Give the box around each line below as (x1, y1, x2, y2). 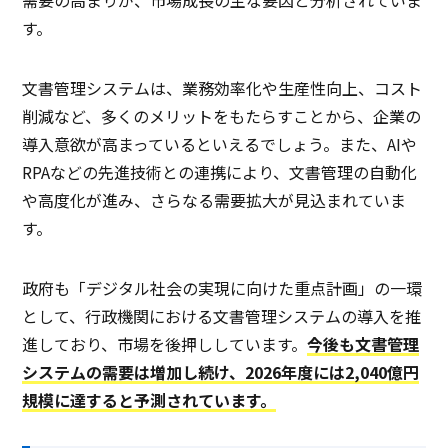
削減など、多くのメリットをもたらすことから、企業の (22, 104, 422, 129)
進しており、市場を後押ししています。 (22, 332, 308, 357)
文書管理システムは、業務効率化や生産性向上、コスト (22, 76, 423, 101)
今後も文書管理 (307, 332, 420, 357)
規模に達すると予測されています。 (22, 388, 277, 413)
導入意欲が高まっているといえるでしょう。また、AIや (22, 132, 418, 157)
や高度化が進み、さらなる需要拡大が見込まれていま (22, 188, 407, 213)
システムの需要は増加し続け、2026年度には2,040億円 (22, 360, 420, 385)
